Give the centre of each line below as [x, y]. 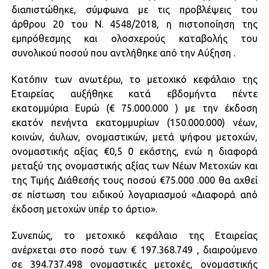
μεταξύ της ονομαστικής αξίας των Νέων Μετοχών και [134, 165]
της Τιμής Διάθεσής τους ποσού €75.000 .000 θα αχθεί [134, 180]
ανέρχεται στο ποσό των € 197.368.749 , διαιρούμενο [134, 249]
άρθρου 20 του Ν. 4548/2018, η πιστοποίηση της [134, 24]
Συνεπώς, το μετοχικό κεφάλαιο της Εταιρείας [134, 235]
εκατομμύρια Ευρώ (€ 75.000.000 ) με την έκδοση [134, 108]
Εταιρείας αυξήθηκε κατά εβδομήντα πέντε [134, 93]
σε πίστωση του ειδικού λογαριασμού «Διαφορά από [134, 194]
